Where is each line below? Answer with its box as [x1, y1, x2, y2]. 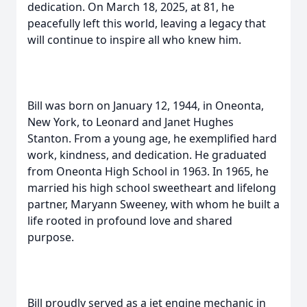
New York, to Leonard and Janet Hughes [27, 114, 234, 130]
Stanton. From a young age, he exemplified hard [27, 131, 277, 146]
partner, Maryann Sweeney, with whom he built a [27, 197, 280, 212]
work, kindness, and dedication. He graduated [27, 147, 267, 162]
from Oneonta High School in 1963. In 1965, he [27, 164, 269, 179]
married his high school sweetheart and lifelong [27, 180, 276, 195]
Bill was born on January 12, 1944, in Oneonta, [27, 98, 264, 113]
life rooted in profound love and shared [27, 213, 232, 228]
